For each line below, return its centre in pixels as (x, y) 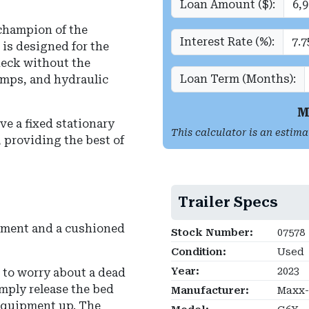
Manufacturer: (210, 291)
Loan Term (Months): (238, 79)
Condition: (199, 252)
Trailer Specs (228, 202)
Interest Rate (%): (227, 42)
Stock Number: (212, 233)
